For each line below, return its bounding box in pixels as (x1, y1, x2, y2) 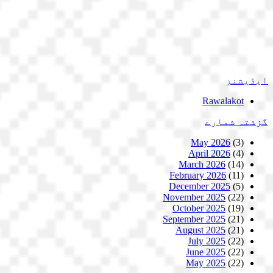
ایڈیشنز (225, 75, 268, 85)
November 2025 (163, 192, 225, 202)
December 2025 (169, 181, 230, 191)
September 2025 (163, 214, 225, 224)
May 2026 (191, 137, 230, 147)
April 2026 (188, 148, 230, 158)
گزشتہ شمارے (205, 116, 268, 127)
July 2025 (188, 236, 225, 246)
